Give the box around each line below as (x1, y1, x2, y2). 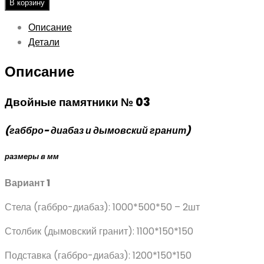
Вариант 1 (5, 176, 50, 190)
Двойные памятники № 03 (5, 94, 150, 110)
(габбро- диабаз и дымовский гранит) (5, 123, 191, 137)
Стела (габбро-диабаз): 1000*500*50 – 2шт (5, 200, 200, 214)
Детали (28, 35, 60, 49)
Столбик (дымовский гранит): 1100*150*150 (5, 225, 193, 239)
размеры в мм (5, 151, 59, 163)
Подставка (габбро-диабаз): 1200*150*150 (5, 249, 192, 263)
